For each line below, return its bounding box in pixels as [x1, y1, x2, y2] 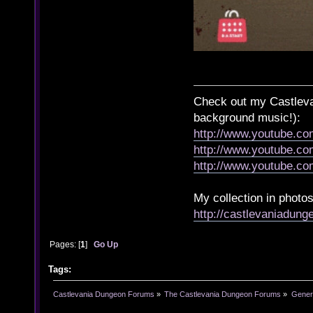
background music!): [194, 110, 300, 124]
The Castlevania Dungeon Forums [164, 290, 282, 299]
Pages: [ [50, 239, 81, 249]
